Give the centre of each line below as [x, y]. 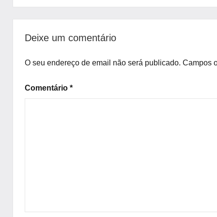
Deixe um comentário [70, 38]
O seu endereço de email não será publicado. [103, 63]
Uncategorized [54, 16]
